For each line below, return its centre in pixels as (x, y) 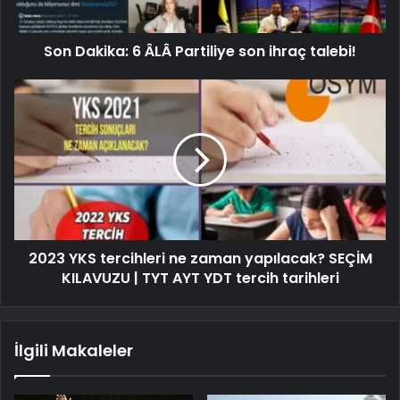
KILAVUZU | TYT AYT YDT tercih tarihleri (200, 278)
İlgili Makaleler (74, 350)
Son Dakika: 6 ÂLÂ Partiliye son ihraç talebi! (200, 51)
